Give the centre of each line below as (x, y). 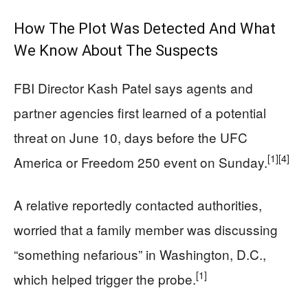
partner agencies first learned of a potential (140, 112)
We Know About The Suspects (116, 50)
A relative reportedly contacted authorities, (138, 204)
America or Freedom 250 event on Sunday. (141, 162)
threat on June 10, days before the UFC (131, 137)
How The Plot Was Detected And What (145, 28)
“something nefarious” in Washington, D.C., (140, 254)
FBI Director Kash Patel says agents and (133, 87)
